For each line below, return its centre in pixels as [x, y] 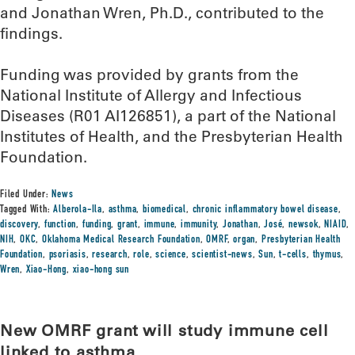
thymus [327, 255]
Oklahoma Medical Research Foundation [121, 240]
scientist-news [222, 255]
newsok [303, 225]
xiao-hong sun [101, 270]
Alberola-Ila [78, 210]
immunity [199, 225]
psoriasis [67, 255]
